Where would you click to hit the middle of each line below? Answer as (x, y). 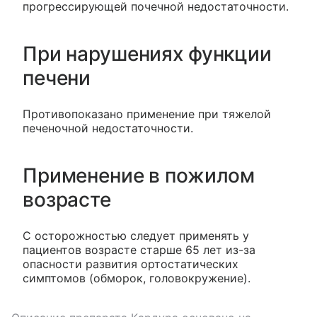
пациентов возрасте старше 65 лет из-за (139, 249)
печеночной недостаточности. (108, 128)
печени (57, 77)
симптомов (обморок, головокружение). (137, 278)
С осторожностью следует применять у (136, 235)
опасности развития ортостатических (131, 264)
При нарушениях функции (147, 53)
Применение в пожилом (139, 175)
